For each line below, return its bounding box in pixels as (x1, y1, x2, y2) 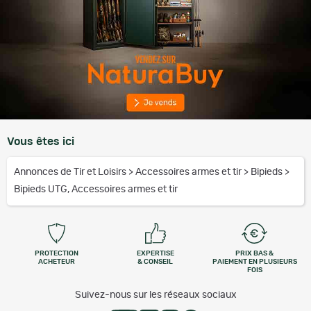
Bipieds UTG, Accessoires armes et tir (14, 185, 178, 195)
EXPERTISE (136, 250, 174, 258)
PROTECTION (34, 250, 78, 258)
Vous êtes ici (7, 136, 74, 148)
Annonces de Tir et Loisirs (14, 167, 128, 178)
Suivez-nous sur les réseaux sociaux (74, 290, 237, 301)
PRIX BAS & (235, 250, 274, 258)
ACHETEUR (37, 258, 75, 266)
